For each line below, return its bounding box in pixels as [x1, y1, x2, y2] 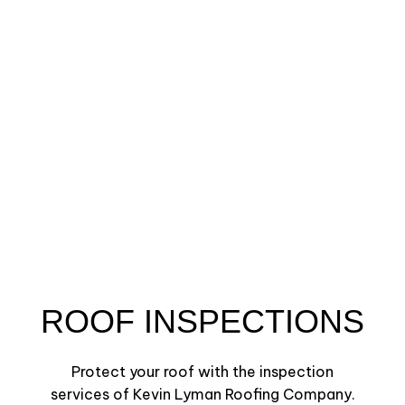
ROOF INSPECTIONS [41, 302, 364, 340]
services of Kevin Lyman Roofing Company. [50, 384, 355, 403]
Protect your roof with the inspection [71, 362, 334, 381]
